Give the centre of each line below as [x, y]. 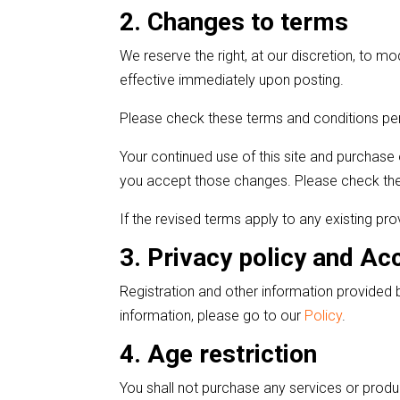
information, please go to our [211, 315]
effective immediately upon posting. [232, 79]
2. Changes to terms [234, 21]
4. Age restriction [219, 354]
